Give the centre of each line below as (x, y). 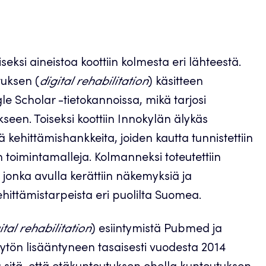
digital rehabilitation (94, 83)
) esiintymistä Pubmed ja (156, 230)
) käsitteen (175, 83)
